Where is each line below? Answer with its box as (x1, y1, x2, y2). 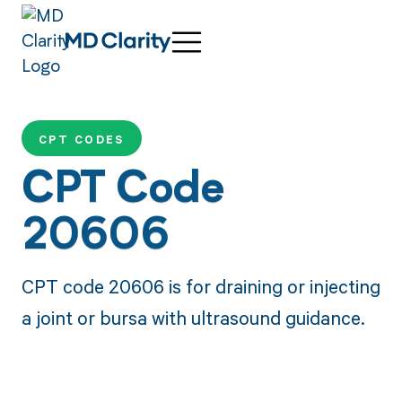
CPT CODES (38, 132, 125, 148)
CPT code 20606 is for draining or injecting (21, 273, 380, 299)
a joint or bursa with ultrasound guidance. (21, 304, 365, 330)
